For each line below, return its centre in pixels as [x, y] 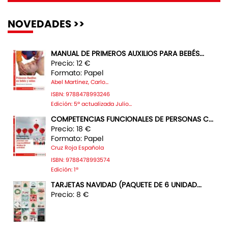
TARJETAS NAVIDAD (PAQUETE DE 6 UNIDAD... [126, 185]
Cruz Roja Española [77, 148]
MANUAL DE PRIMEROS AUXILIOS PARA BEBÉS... [127, 53]
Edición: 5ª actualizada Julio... [91, 104]
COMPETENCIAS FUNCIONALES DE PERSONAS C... [132, 119]
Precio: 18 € [71, 129]
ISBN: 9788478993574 [80, 160]
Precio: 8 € [70, 194]
